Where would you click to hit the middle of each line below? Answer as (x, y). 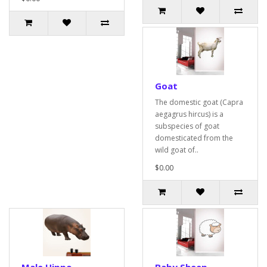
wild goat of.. (177, 150)
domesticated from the (194, 138)
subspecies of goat (187, 126)
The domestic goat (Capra (199, 102)
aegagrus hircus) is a (189, 114)
